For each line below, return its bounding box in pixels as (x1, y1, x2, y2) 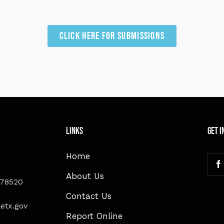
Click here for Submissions (59, 29, 165, 42)
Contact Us (66, 190, 111, 201)
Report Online (66, 210, 122, 221)
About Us (66, 170, 104, 181)
